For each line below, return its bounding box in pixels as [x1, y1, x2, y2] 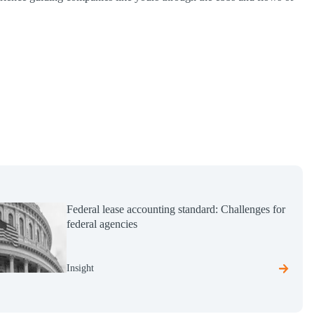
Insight [67, 263, 95, 273]
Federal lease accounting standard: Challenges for [67, 203, 286, 215]
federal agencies [67, 218, 138, 230]
